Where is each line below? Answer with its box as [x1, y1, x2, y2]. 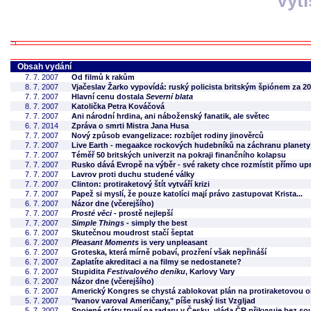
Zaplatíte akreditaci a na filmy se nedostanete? [72, 258, 242, 266]
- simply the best [124, 219, 187, 227]
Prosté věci [72, 209, 112, 217]
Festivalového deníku [107, 267, 185, 276]
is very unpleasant [139, 238, 208, 246]
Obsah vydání [17, 62, 72, 72]
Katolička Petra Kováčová [72, 102, 165, 110]
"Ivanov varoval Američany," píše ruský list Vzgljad [72, 296, 255, 305]
